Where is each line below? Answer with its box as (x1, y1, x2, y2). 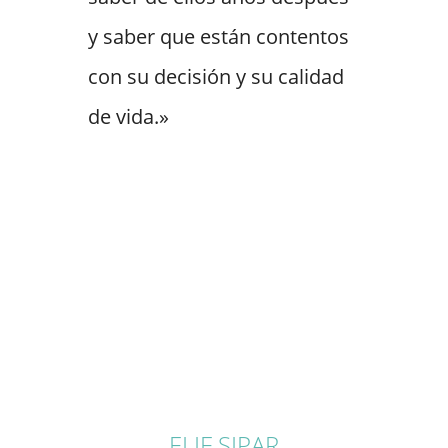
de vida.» (88, 103, 169, 131)
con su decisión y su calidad (88, 63, 344, 91)
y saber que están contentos (88, 23, 349, 51)
